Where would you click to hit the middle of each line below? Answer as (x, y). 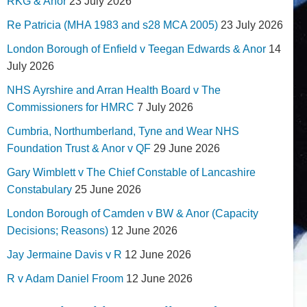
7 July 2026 (165, 107)
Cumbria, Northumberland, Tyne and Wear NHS (123, 131)
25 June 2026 (108, 189)
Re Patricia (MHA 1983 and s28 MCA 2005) (112, 25)
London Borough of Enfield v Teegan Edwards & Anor (136, 49)
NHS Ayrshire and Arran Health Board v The (114, 90)
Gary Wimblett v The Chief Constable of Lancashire (131, 172)
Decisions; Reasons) (58, 230)
